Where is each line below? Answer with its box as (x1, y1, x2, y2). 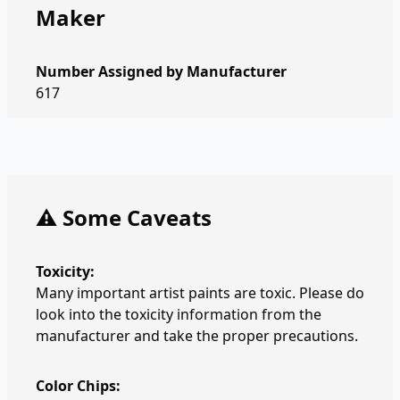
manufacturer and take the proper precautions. (36, 326, 358, 346)
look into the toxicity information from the (36, 304, 321, 324)
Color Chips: (36, 376, 121, 396)
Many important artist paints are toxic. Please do (36, 283, 364, 303)
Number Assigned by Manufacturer (36, 62, 287, 81)
